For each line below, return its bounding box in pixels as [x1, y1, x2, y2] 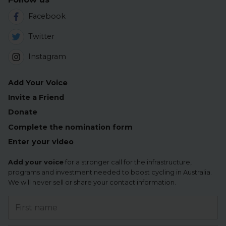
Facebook [28, 12, 66, 21]
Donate [8, 107, 37, 117]
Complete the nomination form [8, 122, 133, 132]
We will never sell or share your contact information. [8, 179, 176, 187]
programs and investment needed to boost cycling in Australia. [8, 168, 212, 177]
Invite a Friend [8, 93, 64, 102]
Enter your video [8, 137, 74, 147]
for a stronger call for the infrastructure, [64, 158, 192, 166]
